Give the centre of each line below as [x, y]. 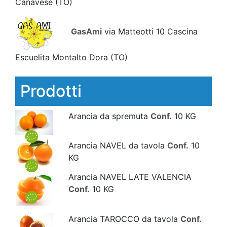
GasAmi [86, 31]
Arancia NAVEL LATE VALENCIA [130, 177]
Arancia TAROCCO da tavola [124, 219]
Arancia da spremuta [109, 116]
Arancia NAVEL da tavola [118, 146]
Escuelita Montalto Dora [63, 57]
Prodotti [51, 91]
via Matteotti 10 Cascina [150, 31]
